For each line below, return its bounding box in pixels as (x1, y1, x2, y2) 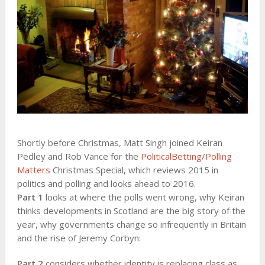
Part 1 (17, 190, 43, 203)
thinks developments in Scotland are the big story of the (17, 204, 245, 216)
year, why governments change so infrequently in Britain (17, 218, 246, 230)
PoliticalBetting (140, 150, 202, 162)
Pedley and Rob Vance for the (17, 150, 141, 162)
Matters (17, 163, 50, 176)
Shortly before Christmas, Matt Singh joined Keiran (17, 136, 222, 148)
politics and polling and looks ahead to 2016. (17, 177, 196, 189)
